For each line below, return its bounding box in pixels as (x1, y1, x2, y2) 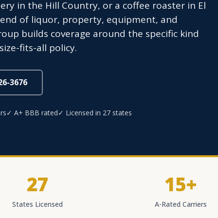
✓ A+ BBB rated (6, 108, 58, 117)
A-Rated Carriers (154, 200, 207, 209)
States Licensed (12, 200, 63, 209)
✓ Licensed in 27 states (58, 108, 132, 117)
